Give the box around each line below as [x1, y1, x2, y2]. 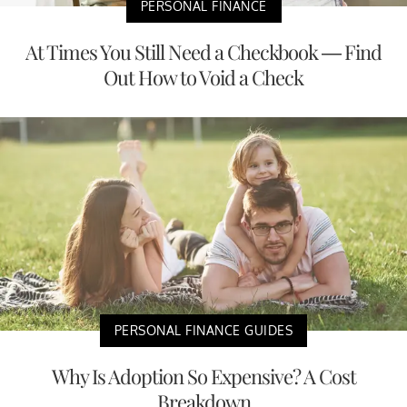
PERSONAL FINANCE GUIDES [114, 322, 293, 338]
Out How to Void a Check [104, 63, 303, 91]
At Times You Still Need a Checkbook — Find [25, 37, 382, 65]
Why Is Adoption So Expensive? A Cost [51, 362, 356, 390]
